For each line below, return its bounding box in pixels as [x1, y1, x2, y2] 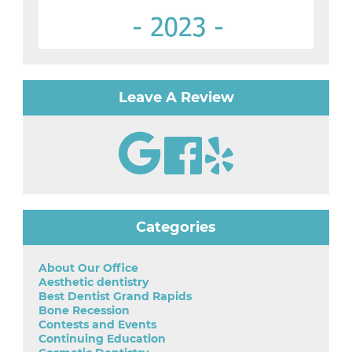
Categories [136, 218, 216, 236]
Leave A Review [118, 89, 234, 107]
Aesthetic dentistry [38, 275, 148, 290]
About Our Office [38, 261, 138, 276]
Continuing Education [38, 332, 166, 346]
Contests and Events [38, 317, 156, 332]
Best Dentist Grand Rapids [38, 289, 192, 304]
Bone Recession [38, 303, 130, 318]
